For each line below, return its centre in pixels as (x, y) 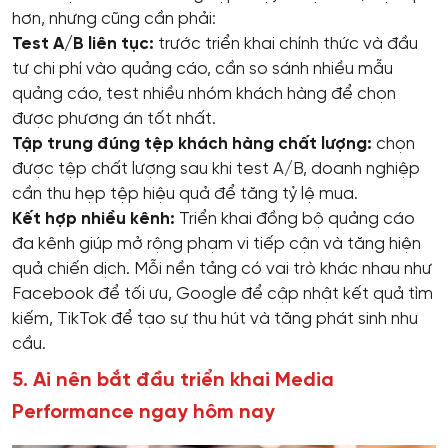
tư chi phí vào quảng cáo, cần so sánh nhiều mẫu (202, 69)
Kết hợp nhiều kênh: (93, 219)
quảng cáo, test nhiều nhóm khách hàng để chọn (204, 94)
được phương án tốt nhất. (114, 119)
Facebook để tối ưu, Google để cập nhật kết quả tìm (222, 294)
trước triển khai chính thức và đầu (286, 44)
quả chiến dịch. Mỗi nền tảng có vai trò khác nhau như (222, 269)
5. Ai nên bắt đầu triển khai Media (173, 381)
